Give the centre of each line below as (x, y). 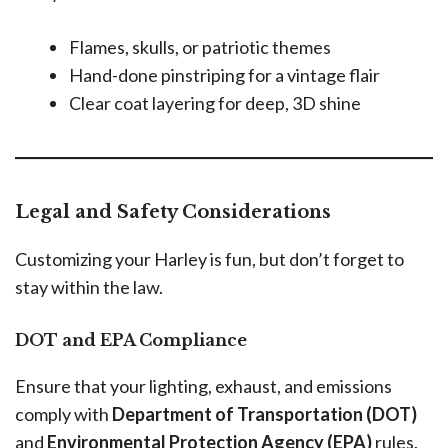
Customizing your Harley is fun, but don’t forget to (209, 258)
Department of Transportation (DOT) (264, 413)
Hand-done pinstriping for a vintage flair (224, 74)
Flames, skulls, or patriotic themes (200, 46)
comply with (63, 413)
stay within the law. (89, 286)
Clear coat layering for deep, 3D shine (215, 102)
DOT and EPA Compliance (131, 339)
